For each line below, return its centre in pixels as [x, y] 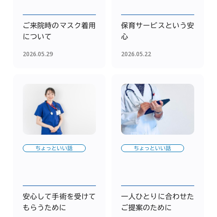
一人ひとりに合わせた [158, 196]
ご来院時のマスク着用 [59, 25]
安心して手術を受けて [59, 196]
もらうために [44, 207]
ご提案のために [146, 207]
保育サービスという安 [158, 25]
